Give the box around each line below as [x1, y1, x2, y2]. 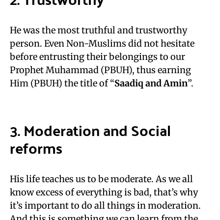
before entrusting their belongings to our [10, 51, 185, 62]
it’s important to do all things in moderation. [10, 200, 201, 211]
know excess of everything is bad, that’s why [10, 187, 198, 198]
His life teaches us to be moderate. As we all [10, 173, 193, 185]
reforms [10, 134, 62, 161]
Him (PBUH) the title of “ [10, 78, 114, 89]
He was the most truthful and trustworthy [10, 25, 187, 36]
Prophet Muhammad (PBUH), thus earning [10, 64, 191, 76]
